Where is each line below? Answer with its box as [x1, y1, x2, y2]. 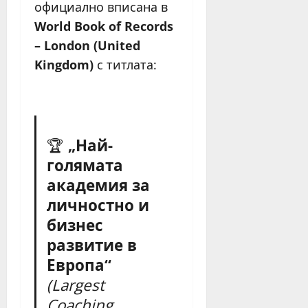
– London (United [34, 36, 140, 54]
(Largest [47, 274, 105, 296]
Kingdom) [34, 56, 93, 73]
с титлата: [93, 56, 157, 73]
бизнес [47, 214, 104, 236]
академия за [47, 175, 151, 197]
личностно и [47, 195, 150, 217]
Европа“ [47, 254, 112, 276]
